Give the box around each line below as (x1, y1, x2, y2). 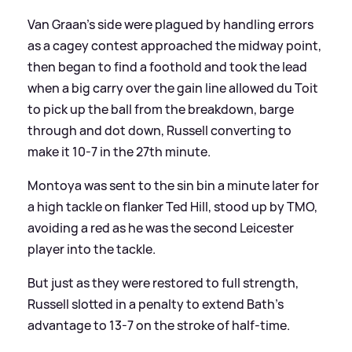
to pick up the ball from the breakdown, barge (27, 100, 294, 118)
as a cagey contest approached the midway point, (27, 36, 321, 54)
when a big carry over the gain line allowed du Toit (27, 79, 318, 97)
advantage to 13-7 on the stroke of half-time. (27, 316, 290, 334)
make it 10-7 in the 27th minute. (27, 142, 211, 160)
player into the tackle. (27, 240, 156, 258)
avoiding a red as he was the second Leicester (27, 218, 294, 236)
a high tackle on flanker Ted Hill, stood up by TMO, (27, 197, 317, 215)
